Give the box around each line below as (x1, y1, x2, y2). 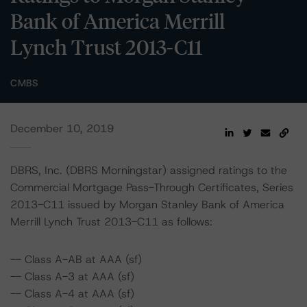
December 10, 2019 (10, 121, 114, 136)
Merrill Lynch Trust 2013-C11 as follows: (10, 214, 212, 229)
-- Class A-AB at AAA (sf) (10, 252, 142, 267)
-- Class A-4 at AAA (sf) (10, 286, 134, 301)
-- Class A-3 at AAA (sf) (10, 269, 134, 284)
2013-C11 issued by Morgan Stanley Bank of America (10, 197, 284, 212)
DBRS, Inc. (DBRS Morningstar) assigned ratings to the (10, 163, 287, 177)
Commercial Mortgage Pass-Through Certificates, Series (10, 180, 293, 195)
